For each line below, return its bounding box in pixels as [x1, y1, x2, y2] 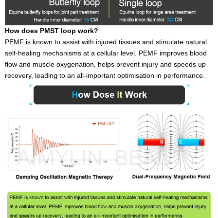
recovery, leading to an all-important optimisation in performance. [5, 72, 205, 80]
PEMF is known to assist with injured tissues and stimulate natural [5, 38, 207, 46]
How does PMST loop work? [5, 27, 98, 35]
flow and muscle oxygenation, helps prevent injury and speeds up [5, 60, 206, 69]
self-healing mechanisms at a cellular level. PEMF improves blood [5, 49, 207, 57]
